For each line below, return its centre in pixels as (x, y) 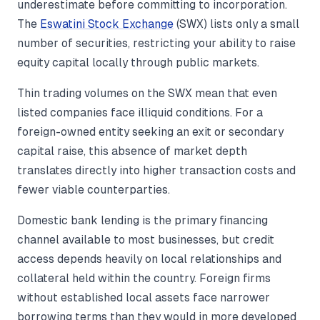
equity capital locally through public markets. (138, 63)
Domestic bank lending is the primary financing (142, 221)
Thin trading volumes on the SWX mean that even (147, 94)
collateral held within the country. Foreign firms (144, 279)
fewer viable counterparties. (94, 190)
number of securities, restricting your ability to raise (156, 44)
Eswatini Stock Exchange (107, 24)
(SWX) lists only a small (236, 24)
